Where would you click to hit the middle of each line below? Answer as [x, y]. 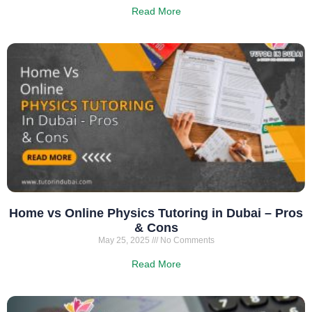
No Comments [186, 240]
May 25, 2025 [125, 240]
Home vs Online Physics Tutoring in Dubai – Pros [156, 213]
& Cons [156, 227]
